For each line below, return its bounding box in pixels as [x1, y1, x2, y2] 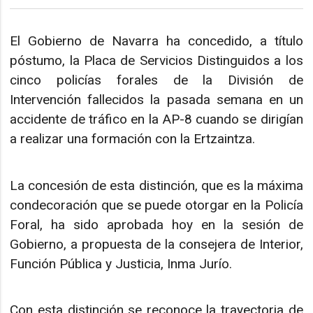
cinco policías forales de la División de [10, 72, 303, 89]
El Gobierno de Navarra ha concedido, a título [10, 33, 303, 50]
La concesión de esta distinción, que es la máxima [10, 177, 303, 194]
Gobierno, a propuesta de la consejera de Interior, [10, 235, 303, 252]
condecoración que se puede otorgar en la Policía [10, 196, 303, 213]
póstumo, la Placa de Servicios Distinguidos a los [10, 52, 303, 69]
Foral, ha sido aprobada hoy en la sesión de [10, 216, 303, 233]
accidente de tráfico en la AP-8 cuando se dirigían [10, 111, 303, 128]
